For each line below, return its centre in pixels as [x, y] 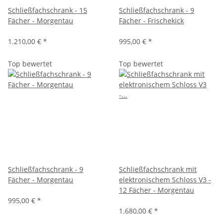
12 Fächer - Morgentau [157, 190]
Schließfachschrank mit [158, 169]
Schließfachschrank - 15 [48, 10]
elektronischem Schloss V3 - [165, 179]
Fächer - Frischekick [151, 20]
